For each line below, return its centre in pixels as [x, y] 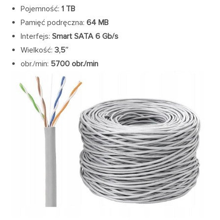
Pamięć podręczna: [54, 22]
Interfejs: [37, 36]
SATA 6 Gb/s [96, 36]
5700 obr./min [75, 64]
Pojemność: [41, 9]
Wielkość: [38, 50]
